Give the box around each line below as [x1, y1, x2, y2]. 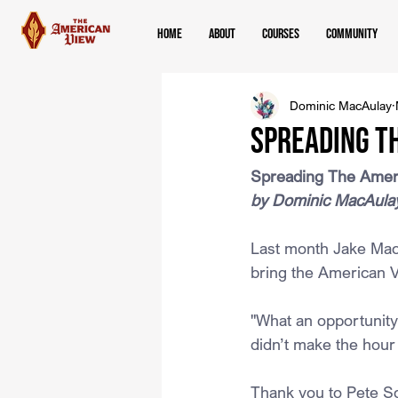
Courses [262, 26, 299, 43]
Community [326, 26, 378, 43]
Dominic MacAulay [290, 98, 392, 114]
